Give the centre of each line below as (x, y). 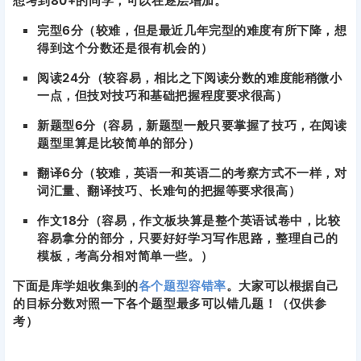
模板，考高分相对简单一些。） (125, 255)
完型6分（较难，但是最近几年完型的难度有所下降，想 (192, 30)
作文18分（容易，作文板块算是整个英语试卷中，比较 (189, 220)
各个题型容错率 (182, 285)
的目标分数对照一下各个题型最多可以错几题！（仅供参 (170, 303)
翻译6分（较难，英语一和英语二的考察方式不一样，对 (192, 172)
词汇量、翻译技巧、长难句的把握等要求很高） (169, 190)
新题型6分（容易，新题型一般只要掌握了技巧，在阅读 (192, 125)
